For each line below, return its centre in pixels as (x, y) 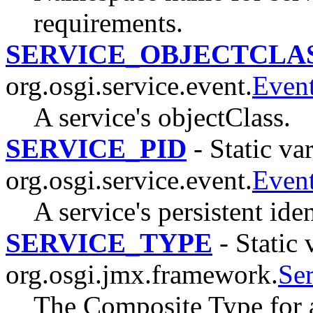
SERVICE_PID (96, 148)
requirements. (108, 22)
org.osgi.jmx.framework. (142, 274)
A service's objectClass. (162, 117)
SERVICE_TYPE (109, 242)
